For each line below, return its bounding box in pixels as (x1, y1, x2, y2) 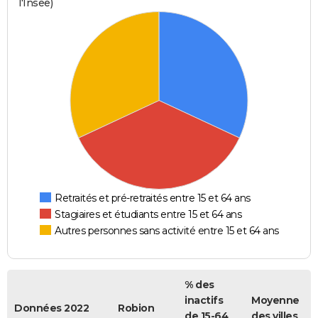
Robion (118, 302, 154, 315)
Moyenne (251, 294, 300, 307)
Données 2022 (14, 302, 89, 315)
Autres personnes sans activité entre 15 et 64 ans (55, 224, 279, 238)
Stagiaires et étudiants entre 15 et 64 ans (55, 208, 242, 221)
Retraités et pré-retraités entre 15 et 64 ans (55, 192, 251, 205)
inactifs (185, 294, 223, 307)
